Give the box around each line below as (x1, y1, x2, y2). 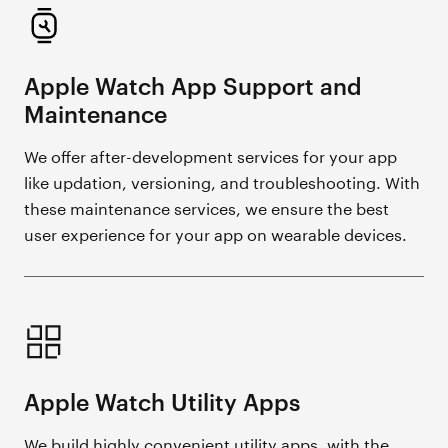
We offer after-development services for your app (24, 142, 398, 168)
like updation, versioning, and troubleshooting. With (24, 168, 421, 194)
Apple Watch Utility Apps (24, 385, 301, 417)
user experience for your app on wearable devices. (24, 220, 408, 246)
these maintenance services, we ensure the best (24, 194, 390, 220)
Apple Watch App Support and (24, 69, 363, 101)
